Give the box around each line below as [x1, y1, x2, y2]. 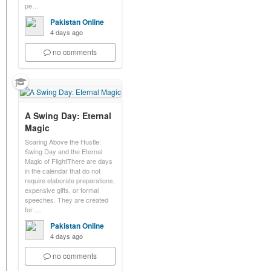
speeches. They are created [25, 195, 108, 204]
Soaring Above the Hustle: [25, 137, 101, 146]
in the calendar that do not [25, 166, 100, 175]
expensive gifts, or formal [25, 185, 99, 195]
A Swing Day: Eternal [25, 109, 111, 122]
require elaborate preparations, [25, 175, 115, 185]
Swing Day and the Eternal [25, 146, 102, 156]
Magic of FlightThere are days [25, 156, 113, 166]
